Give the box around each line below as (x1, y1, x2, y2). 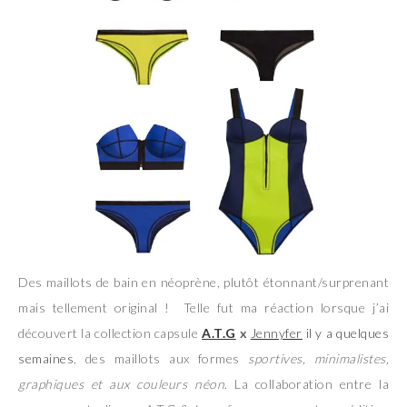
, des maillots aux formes (74, 350, 249, 366)
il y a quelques (302, 324, 390, 341)
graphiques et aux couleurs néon (18, 375, 224, 392)
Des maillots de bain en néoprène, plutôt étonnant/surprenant (18, 273, 389, 290)
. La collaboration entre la (224, 375, 389, 392)
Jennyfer (250, 324, 303, 341)
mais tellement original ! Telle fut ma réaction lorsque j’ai (18, 299, 389, 315)
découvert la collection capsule (18, 324, 203, 341)
